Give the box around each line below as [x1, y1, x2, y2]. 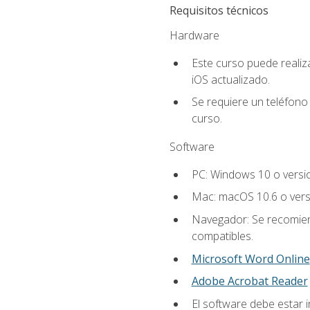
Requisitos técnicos [169, 2, 268, 18]
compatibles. [191, 228, 253, 244]
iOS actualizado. [191, 71, 270, 87]
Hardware [169, 27, 219, 43]
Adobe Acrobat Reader [191, 273, 308, 289]
